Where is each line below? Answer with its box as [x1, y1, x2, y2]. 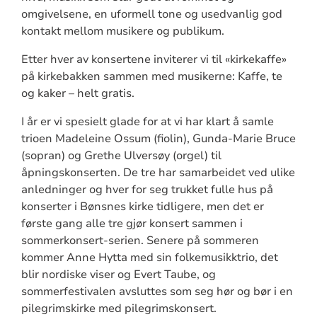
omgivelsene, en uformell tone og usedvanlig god [21, 6, 282, 22]
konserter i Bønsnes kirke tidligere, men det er [21, 198, 264, 214]
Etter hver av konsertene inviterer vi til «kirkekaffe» [21, 51, 287, 67]
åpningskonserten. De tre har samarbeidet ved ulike [21, 164, 295, 180]
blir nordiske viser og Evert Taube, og [21, 266, 216, 282]
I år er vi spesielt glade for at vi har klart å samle [21, 113, 274, 129]
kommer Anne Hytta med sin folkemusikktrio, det [21, 249, 278, 265]
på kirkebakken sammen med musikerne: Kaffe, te [21, 68, 282, 84]
